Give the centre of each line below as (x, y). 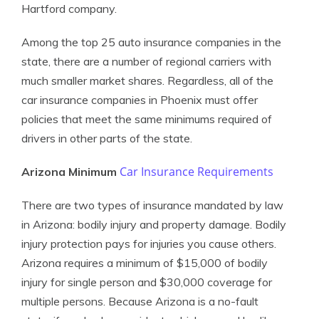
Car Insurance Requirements (197, 172)
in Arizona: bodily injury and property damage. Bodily (154, 224)
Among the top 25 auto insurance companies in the (151, 42)
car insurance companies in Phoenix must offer (140, 100)
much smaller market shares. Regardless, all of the (147, 80)
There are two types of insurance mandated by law (152, 205)
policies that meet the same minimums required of (147, 119)
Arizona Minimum (70, 172)
